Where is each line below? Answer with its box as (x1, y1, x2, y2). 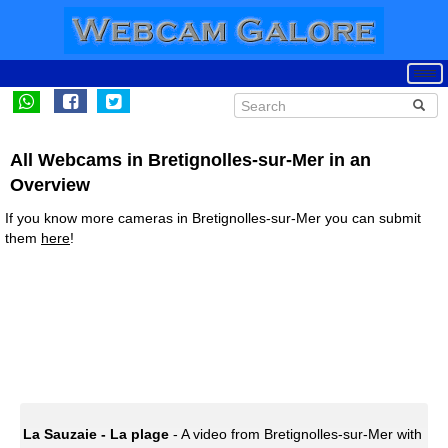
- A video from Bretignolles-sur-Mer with (169, 426, 422, 442)
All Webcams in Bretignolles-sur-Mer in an (10, 150, 371, 170)
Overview (10, 175, 90, 195)
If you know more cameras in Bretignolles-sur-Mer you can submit (5, 210, 421, 226)
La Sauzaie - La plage (23, 426, 169, 442)
